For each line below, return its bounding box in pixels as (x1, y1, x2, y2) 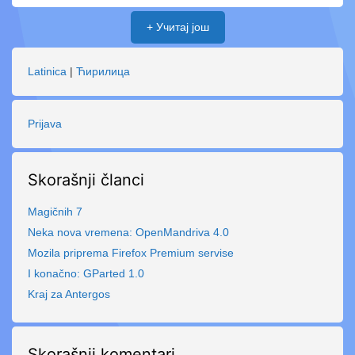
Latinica (28, 65, 67, 78)
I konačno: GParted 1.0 (28, 267, 144, 280)
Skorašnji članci (28, 170, 144, 189)
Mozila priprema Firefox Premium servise (28, 246, 234, 259)
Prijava (28, 117, 62, 130)
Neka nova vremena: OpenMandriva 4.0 (28, 226, 229, 239)
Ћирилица (76, 65, 130, 78)
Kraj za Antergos (28, 288, 110, 300)
